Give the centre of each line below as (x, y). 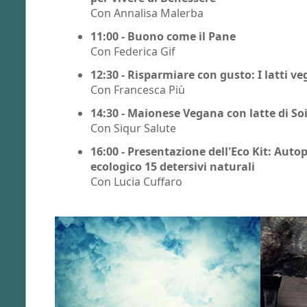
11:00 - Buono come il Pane (163, 36)
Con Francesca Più (138, 89)
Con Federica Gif (133, 51)
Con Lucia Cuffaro (136, 181)
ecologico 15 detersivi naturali (173, 166)
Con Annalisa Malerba (147, 13)
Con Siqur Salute (133, 128)
